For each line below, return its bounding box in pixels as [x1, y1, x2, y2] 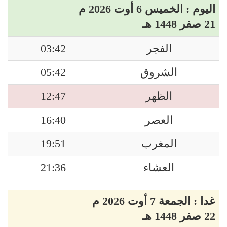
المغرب [141, 138, 177, 150]
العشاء [143, 162, 174, 174]
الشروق [140, 66, 177, 79]
